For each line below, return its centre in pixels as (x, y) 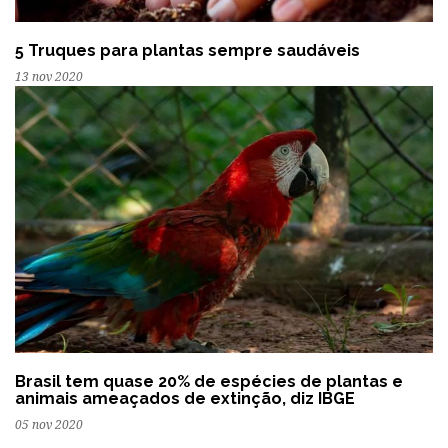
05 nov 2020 (49, 424)
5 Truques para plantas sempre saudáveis (187, 51)
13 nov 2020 (49, 77)
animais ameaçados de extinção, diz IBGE (185, 398)
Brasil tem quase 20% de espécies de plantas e (209, 381)
